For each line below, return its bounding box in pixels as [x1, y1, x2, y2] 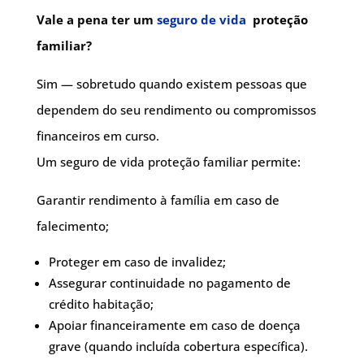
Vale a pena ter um [36, 11, 157, 28]
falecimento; [36, 218, 109, 234]
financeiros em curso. [36, 128, 159, 144]
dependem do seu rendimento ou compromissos [36, 102, 316, 118]
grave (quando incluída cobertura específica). [48, 338, 308, 354]
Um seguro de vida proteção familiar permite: [36, 154, 301, 170]
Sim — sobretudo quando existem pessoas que [36, 76, 307, 92]
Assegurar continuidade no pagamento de [48, 275, 291, 291]
